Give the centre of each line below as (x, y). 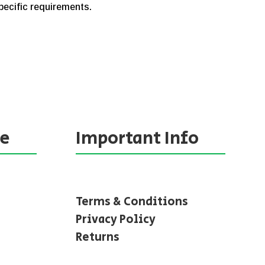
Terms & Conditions (132, 202)
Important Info (138, 138)
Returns (98, 238)
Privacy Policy (116, 220)
